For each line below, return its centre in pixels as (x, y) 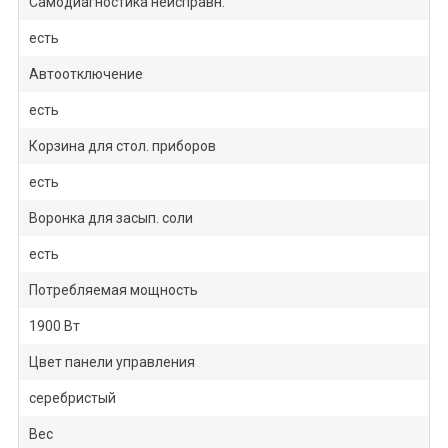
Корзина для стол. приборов (122, 146)
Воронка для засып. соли (110, 218)
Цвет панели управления (111, 362)
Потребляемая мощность (113, 290)
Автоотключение (85, 74)
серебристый (72, 398)
